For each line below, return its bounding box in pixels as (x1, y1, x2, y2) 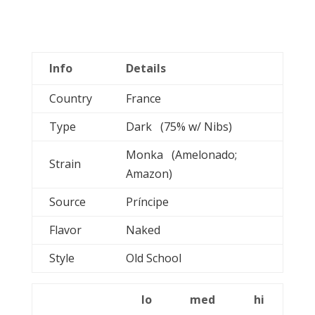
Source (49, 194, 86, 210)
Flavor (49, 222, 82, 238)
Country (49, 91, 92, 106)
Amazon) (125, 166, 172, 181)
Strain (49, 156, 81, 172)
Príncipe (125, 194, 177, 210)
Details (125, 60, 166, 76)
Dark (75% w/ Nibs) (125, 119, 232, 134)
